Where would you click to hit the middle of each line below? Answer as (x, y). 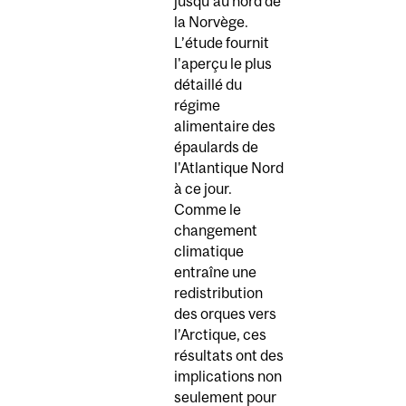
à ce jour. (203, 188)
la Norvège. (211, 21)
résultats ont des (229, 355)
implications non (228, 376)
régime (197, 105)
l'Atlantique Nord (229, 167)
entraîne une (215, 271)
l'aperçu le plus (223, 63)
